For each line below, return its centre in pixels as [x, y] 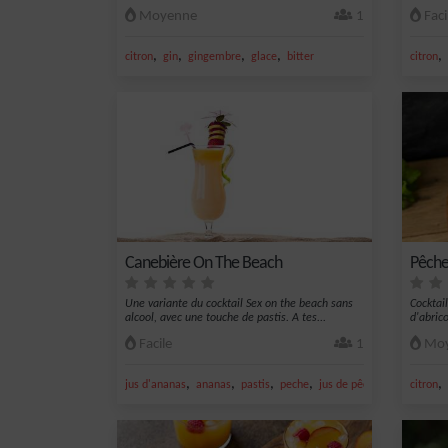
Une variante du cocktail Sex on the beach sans [239, 304]
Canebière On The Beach [203, 263]
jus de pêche [349, 385]
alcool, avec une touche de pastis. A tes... [225, 318]
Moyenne [166, 16]
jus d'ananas [155, 385]
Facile [154, 344]
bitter [300, 57]
